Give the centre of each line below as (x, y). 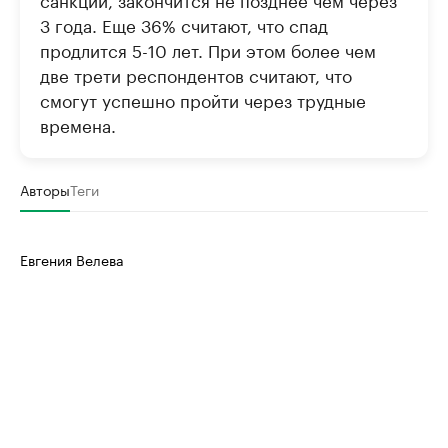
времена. (78, 124)
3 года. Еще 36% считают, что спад (184, 24)
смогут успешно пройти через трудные (203, 99)
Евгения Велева (72, 259)
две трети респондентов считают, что (196, 74)
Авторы (45, 189)
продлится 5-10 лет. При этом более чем (208, 49)
